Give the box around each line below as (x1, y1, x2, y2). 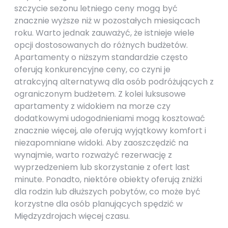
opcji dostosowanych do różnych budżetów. (14, 39, 188, 51)
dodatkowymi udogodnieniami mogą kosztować (14, 112, 205, 124)
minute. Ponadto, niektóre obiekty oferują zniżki (14, 174, 202, 185)
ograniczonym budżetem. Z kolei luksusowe (14, 88, 186, 100)
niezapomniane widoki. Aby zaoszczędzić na (14, 137, 188, 149)
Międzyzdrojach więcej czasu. (14, 210, 130, 222)
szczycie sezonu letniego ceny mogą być (14, 3, 178, 14)
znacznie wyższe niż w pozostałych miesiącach (14, 15, 200, 26)
